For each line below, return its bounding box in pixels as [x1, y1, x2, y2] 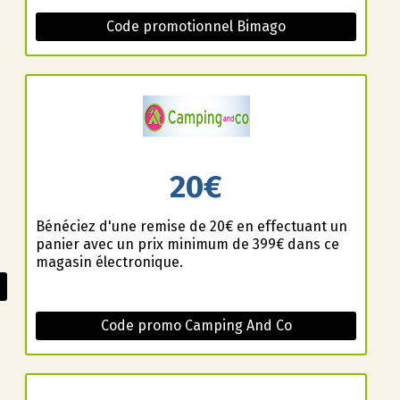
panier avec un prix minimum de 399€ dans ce [35, 236, 339, 254]
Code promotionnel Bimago [106, 17, 286, 35]
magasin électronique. [35, 254, 183, 271]
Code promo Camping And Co [100, 317, 292, 335]
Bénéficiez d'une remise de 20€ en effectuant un [35, 218, 347, 236]
